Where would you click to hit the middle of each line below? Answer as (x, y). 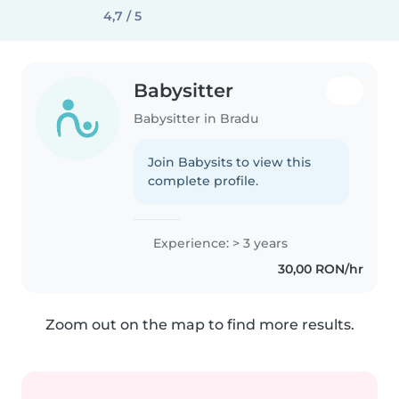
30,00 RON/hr (320, 269)
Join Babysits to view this (230, 162)
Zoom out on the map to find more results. (199, 324)
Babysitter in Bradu (196, 118)
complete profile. (204, 180)
